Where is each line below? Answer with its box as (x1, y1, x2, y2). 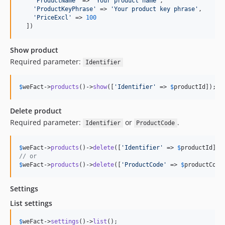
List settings (10, 198, 52, 208)
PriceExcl (37, 14, 68, 21)
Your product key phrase (114, 6, 195, 13)
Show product (10, 45, 58, 55)
